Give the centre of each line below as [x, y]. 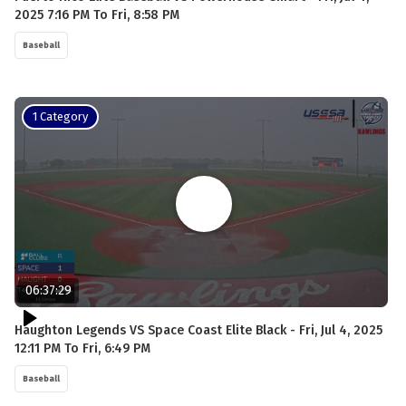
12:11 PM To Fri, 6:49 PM [82, 348]
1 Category [60, 116]
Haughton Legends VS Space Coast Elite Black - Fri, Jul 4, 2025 [198, 330]
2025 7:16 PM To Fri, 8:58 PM [97, 15]
